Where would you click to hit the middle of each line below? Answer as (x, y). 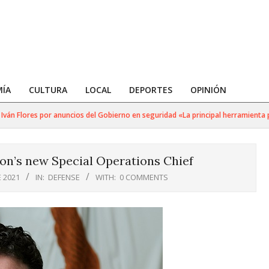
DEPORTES (151, 90)
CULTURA (48, 90)
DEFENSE (64, 177)
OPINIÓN (208, 90)
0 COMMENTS (144, 177)
